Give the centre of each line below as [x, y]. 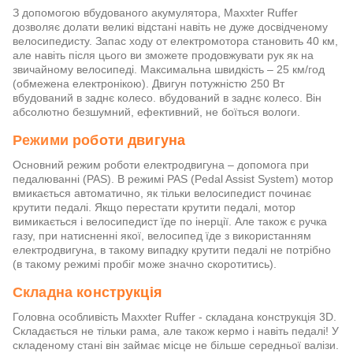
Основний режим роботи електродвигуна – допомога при [161, 165]
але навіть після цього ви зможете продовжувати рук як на [163, 55]
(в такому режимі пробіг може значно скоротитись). [145, 264]
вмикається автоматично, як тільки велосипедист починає [162, 193]
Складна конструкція [87, 292]
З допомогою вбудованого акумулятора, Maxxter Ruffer [155, 13]
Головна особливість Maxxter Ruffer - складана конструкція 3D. [175, 317]
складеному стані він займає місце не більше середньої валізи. [176, 345]
